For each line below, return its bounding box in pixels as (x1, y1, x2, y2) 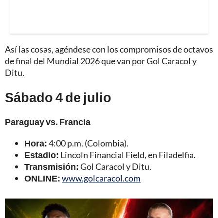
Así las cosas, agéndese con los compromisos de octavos (5, 43, 213, 54)
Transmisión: (24, 161, 79, 172)
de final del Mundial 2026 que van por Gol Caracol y (5, 55, 197, 66)
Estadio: (24, 149, 59, 160)
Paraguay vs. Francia (5, 116, 91, 127)
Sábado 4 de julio (5, 89, 111, 105)
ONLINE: (24, 172, 60, 183)
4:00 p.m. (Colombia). (47, 137, 128, 148)
